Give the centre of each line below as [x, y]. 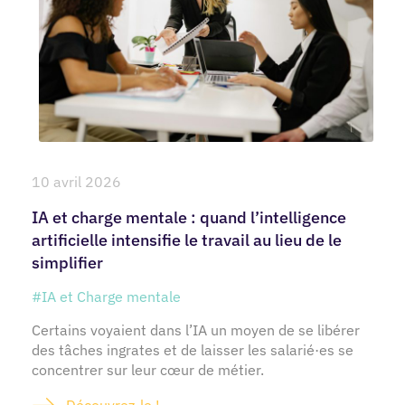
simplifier [67, 263]
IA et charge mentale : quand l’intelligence [189, 218]
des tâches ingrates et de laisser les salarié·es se [193, 350]
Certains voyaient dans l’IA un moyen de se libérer [196, 330]
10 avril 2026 [76, 182]
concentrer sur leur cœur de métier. [148, 370]
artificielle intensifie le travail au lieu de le [187, 240]
